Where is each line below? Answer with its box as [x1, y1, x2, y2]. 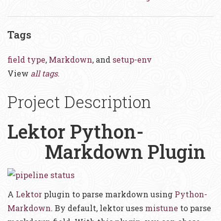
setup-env [112, 54, 152, 65]
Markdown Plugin [45, 139, 206, 164]
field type [7, 54, 45, 65]
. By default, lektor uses [51, 202, 145, 213]
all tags [31, 68, 58, 78]
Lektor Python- [7, 119, 144, 144]
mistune [145, 202, 178, 213]
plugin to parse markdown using [42, 188, 175, 199]
